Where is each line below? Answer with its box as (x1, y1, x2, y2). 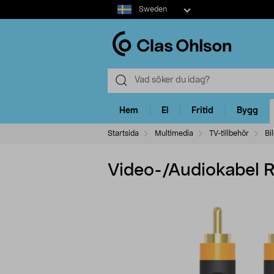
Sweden (138, 6, 167, 13)
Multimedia (155, 129, 193, 137)
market (107, 13, 136, 22)
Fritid (191, 106, 213, 116)
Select (107, 1, 132, 10)
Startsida (108, 129, 139, 137)
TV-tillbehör (209, 129, 249, 137)
